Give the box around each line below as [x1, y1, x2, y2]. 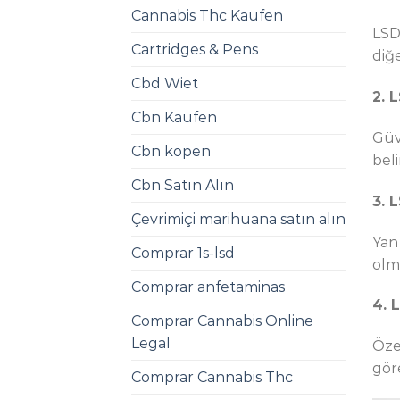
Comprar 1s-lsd [131, 245, 235, 262]
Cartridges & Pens [131, 41, 258, 59]
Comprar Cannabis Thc [131, 369, 293, 387]
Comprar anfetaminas [131, 279, 285, 296]
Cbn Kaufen [131, 109, 217, 127]
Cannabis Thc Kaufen [131, 7, 283, 25]
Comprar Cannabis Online [131, 312, 313, 330]
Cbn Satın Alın [131, 177, 234, 195]
